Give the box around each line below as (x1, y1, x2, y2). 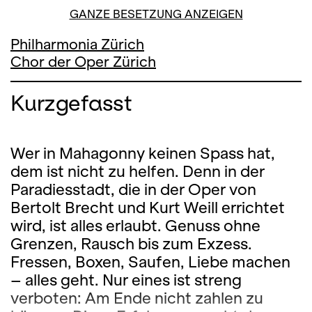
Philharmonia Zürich (10, 36, 144, 52)
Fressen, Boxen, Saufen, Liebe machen (10, 253, 290, 271)
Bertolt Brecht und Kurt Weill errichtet (10, 198, 285, 217)
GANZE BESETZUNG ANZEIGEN (69, 8, 243, 21)
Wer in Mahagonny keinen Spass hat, (10, 144, 275, 162)
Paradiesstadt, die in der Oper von (10, 180, 256, 198)
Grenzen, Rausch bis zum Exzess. (10, 235, 252, 253)
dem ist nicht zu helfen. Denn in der (10, 162, 265, 180)
